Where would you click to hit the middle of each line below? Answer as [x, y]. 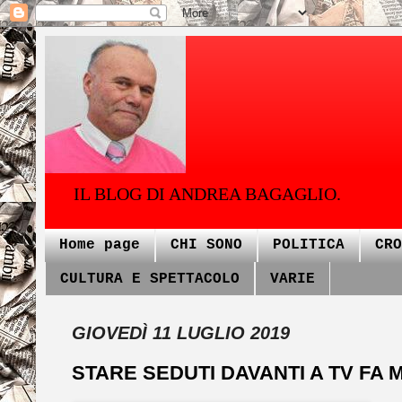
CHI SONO [206, 245]
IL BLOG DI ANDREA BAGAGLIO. [207, 194]
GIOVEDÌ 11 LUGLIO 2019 [181, 333]
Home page [100, 245]
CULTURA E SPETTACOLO [150, 279]
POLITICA [309, 245]
